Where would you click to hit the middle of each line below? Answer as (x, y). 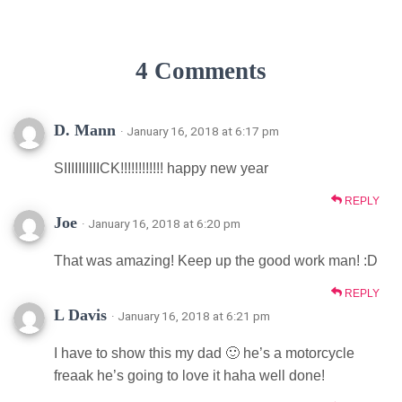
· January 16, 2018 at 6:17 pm (200, 131)
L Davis (80, 315)
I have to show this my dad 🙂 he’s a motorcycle (204, 353)
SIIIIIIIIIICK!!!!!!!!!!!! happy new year (161, 168)
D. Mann (85, 130)
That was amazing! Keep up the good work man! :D (216, 260)
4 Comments (201, 70)
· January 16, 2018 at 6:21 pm (191, 315)
